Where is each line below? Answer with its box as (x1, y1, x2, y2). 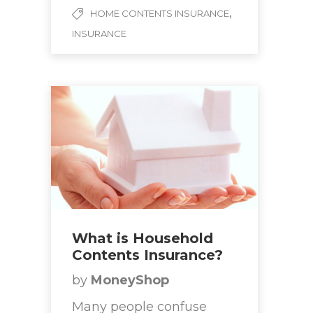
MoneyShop (91, 272, 169, 289)
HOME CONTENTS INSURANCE (90, 8, 229, 20)
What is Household (72, 230, 213, 247)
